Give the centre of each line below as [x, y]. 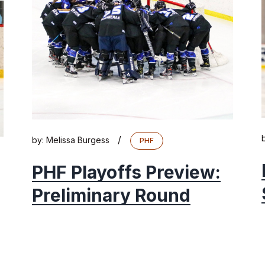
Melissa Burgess [78, 140]
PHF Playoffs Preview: [126, 172]
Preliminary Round [111, 195]
